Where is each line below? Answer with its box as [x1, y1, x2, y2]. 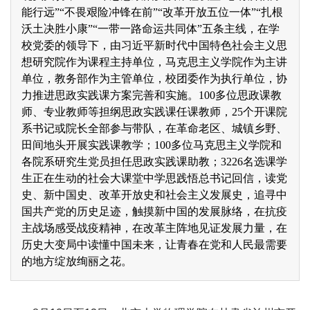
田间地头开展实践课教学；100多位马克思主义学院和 [21, 139, 282, 151]
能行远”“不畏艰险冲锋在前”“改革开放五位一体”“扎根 [21, 6, 283, 18]
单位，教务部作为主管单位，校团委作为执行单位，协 [21, 73, 287, 84]
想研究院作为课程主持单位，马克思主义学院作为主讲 [21, 56, 287, 68]
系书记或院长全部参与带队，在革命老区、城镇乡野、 [21, 122, 287, 134]
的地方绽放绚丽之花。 [21, 255, 132, 267]
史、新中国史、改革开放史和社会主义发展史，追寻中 [21, 189, 287, 201]
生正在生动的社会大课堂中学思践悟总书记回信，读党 [21, 172, 287, 184]
